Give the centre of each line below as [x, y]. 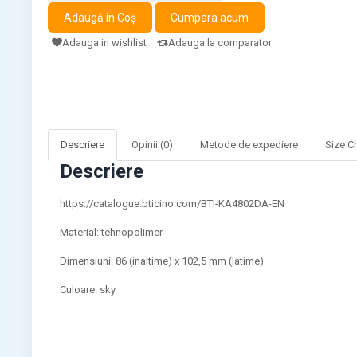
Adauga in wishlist [105, 42]
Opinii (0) [153, 144]
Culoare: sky [88, 289]
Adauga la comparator [220, 42]
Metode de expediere [249, 144]
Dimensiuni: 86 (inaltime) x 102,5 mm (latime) [162, 261]
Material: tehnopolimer [112, 232]
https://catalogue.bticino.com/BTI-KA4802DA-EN [173, 203]
